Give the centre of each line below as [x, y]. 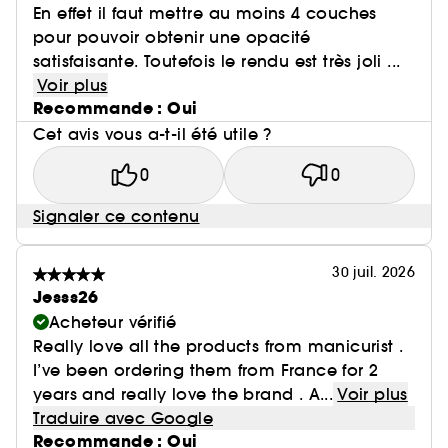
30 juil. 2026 [373, 272]
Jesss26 [66, 297]
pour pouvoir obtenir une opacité [172, 37]
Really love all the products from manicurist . [218, 346]
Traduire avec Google [123, 418]
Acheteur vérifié [113, 322]
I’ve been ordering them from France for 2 [206, 370]
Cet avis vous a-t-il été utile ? [152, 134]
